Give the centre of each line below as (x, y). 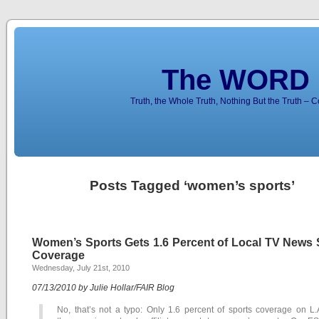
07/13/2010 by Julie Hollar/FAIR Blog (103, 288)
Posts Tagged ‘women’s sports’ (192, 185)
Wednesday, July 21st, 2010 (81, 268)
